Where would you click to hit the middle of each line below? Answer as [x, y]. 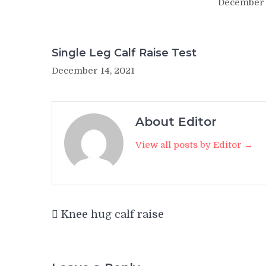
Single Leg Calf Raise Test [124, 53]
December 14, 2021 [93, 70]
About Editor [176, 121]
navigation [92, 223]
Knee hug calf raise [113, 214]
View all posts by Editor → [194, 145]
